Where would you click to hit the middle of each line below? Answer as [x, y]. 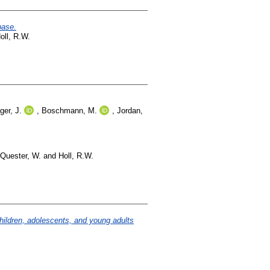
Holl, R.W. [76, 155]
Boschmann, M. [69, 111]
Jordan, [130, 111]
